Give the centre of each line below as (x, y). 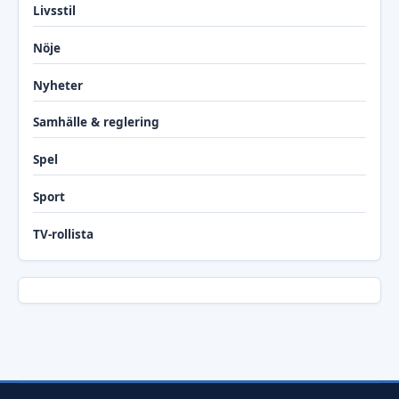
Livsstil (54, 11)
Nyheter (58, 85)
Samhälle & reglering (96, 122)
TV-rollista (63, 234)
